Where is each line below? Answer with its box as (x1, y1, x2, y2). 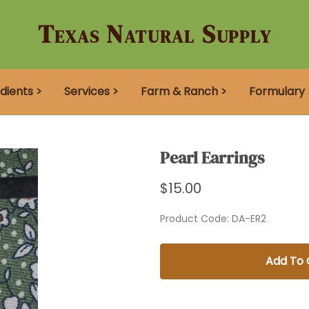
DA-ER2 (232, 212, 266, 226)
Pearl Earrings (160, 146, 264, 170)
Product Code (160, 212, 227, 226)
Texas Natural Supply (37, 17, 272, 52)
